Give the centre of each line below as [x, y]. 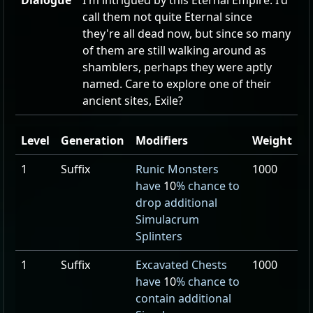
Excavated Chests [181, 265]
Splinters [159, 236]
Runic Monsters [177, 169]
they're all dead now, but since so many [187, 34]
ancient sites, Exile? [133, 101]
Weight [272, 140]
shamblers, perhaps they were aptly [177, 67]
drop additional [176, 203]
